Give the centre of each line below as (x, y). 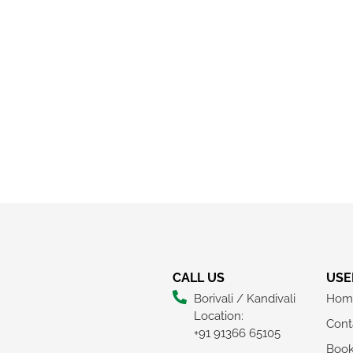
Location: (219, 316)
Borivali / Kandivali (245, 298)
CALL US (198, 277)
